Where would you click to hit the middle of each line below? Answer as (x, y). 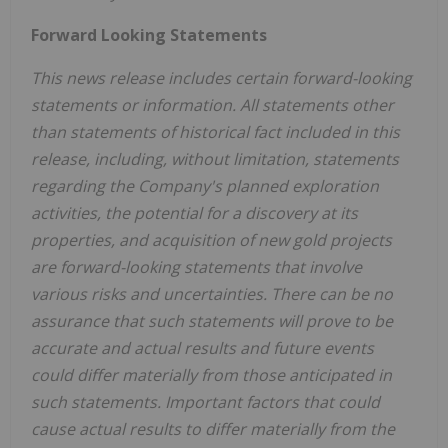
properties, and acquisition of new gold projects (211, 239)
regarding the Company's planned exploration (205, 185)
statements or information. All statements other (212, 104)
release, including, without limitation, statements (215, 158)
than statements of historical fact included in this (215, 131)
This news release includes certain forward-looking (221, 77)
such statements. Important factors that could (205, 401)
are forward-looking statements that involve (196, 266)
